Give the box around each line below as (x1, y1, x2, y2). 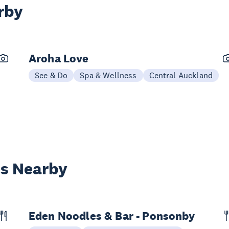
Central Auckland (149, 70, 213, 80)
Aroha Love (29, 51, 89, 65)
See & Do (35, 70, 68, 80)
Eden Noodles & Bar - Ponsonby (29, 209, 195, 223)
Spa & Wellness (80, 70, 137, 80)
